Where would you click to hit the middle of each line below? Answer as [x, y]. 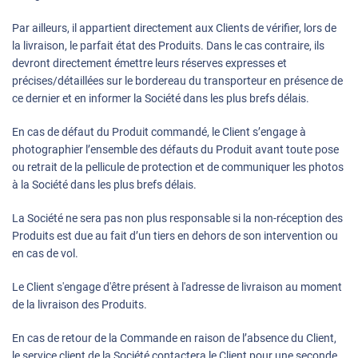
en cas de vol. [45, 254]
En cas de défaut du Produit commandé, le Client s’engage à [159, 132]
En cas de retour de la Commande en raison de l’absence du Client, [174, 338]
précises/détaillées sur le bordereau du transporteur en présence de [177, 81]
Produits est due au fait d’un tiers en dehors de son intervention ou [175, 236]
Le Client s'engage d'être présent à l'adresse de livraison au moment [177, 287]
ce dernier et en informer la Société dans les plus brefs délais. [161, 99]
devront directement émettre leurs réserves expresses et [149, 64]
